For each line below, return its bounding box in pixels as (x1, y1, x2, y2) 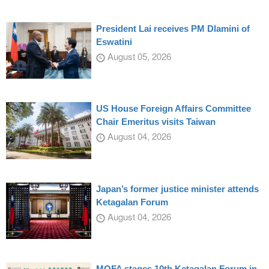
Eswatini (95, 36, 132, 47)
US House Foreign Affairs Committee (95, 103, 251, 114)
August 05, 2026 (104, 49, 171, 62)
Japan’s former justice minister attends (95, 183, 259, 194)
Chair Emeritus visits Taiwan (95, 116, 216, 127)
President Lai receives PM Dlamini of (95, 23, 250, 34)
